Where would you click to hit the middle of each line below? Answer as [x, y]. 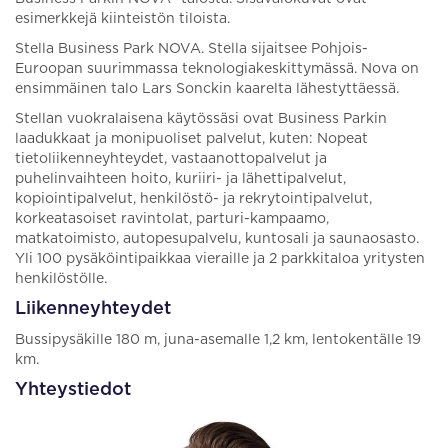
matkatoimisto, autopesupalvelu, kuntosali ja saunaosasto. [217, 239]
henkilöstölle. [61, 279]
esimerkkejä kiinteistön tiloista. [122, 19]
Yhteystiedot [73, 390]
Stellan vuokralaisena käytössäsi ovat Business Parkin [201, 119]
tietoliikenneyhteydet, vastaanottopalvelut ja [171, 159]
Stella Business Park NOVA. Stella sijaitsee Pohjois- [191, 49]
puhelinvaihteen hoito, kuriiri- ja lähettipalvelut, [180, 179]
